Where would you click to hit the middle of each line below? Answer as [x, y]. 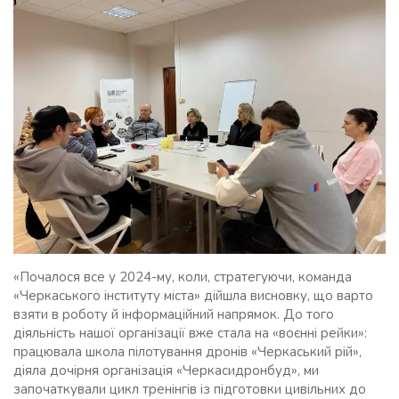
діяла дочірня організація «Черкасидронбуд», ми [166, 370]
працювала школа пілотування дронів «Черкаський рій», [187, 351]
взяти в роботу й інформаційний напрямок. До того [174, 314]
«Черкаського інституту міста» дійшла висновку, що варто [193, 295]
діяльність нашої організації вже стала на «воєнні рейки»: [190, 333]
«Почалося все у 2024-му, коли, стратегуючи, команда [183, 277]
